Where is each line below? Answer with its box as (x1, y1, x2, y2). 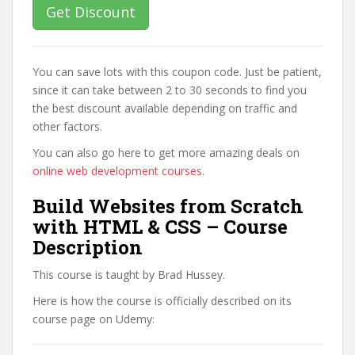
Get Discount (46, 2, 136, 21)
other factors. (32, 119, 102, 134)
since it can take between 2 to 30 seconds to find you (32, 82, 307, 97)
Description (32, 235, 143, 260)
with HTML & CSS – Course (32, 214, 288, 239)
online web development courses (32, 163, 202, 178)
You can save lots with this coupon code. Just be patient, (32, 64, 322, 79)
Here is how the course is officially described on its (32, 293, 292, 308)
